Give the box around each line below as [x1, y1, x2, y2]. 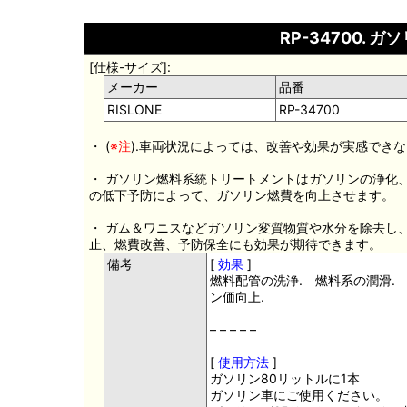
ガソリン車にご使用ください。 [210, 386, 388, 402]
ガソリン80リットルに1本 [210, 370, 360, 386]
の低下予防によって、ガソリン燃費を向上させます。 [89, 186, 394, 203]
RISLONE [107, 101, 162, 117]
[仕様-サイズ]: [89, 58, 171, 74]
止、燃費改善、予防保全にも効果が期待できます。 [89, 235, 382, 252]
